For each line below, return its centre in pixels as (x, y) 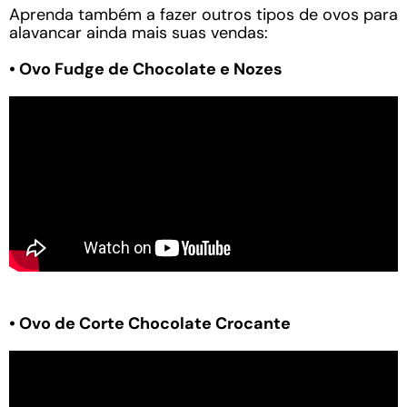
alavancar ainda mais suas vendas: (139, 32)
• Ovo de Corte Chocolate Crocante (150, 324)
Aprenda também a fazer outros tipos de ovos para (203, 14)
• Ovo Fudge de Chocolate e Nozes (146, 69)
